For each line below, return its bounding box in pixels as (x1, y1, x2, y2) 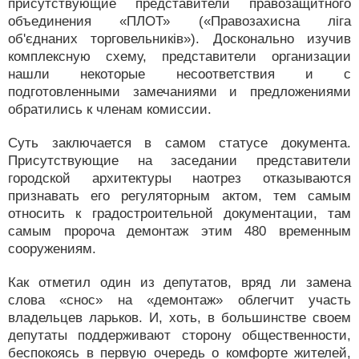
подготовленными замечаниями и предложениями (8, 84, 351, 99)
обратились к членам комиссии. (8, 102, 212, 117)
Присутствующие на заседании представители (8, 153, 351, 168)
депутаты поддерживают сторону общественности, (8, 328, 351, 343)
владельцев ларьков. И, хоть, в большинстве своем (8, 310, 351, 325)
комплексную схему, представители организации (8, 49, 351, 64)
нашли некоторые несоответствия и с (8, 67, 351, 82)
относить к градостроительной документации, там (8, 206, 351, 221)
